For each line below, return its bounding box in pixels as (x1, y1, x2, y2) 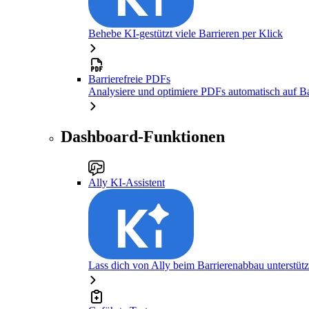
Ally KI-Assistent (88, 177, 165, 189)
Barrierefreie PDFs (88, 72, 170, 85)
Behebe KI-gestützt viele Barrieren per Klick (88, 27, 283, 39)
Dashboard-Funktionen (61, 128, 225, 146)
